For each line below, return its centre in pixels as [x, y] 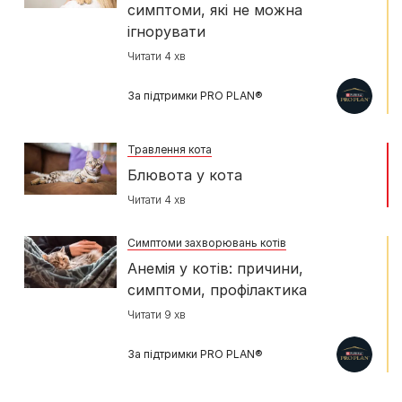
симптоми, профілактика [217, 290]
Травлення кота [170, 150]
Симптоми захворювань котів [207, 243]
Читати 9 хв [157, 315]
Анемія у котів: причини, [215, 269]
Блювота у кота [185, 175]
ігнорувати [166, 32]
